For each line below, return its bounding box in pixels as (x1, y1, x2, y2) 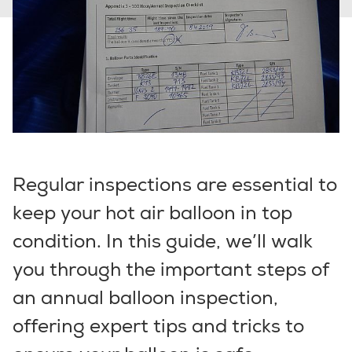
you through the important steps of (13, 256, 329, 281)
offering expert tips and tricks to (13, 313, 304, 338)
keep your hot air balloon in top (13, 200, 292, 225)
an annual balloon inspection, (13, 284, 278, 310)
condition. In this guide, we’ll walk (13, 228, 313, 253)
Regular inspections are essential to (13, 171, 337, 196)
